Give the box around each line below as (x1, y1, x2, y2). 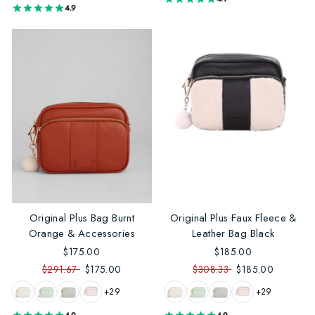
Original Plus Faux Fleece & (169, 210, 297, 226)
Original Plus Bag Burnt (29, 210, 134, 226)
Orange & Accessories (28, 226, 135, 242)
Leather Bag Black (192, 226, 275, 242)
